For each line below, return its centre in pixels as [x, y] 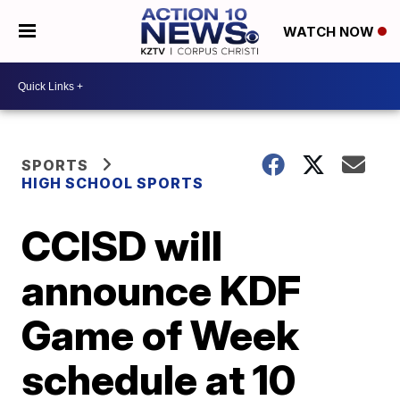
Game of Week [161, 335]
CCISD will [122, 246]
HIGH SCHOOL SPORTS [113, 183]
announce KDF [162, 290]
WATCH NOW [330, 32]
